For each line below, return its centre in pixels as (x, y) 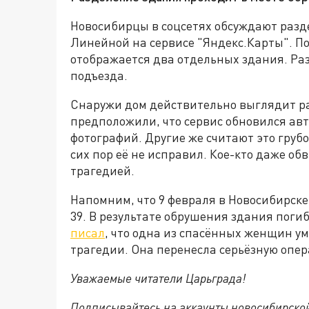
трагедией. (102, 170)
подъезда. (99, 75)
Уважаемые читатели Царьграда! (158, 278)
